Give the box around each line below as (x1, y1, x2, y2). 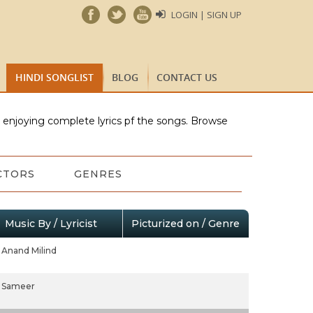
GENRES (73, 168, 122, 180)
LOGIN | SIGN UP (171, 8, 242, 21)
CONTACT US (156, 71, 217, 84)
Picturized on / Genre (131, 217, 240, 230)
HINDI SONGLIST (15, 71, 94, 84)
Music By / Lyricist (4, 217, 97, 230)
